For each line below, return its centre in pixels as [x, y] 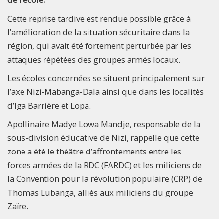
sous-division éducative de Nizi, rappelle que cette [103, 137]
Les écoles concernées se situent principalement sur [106, 78]
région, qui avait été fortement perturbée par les [99, 45]
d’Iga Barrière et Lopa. [49, 105]
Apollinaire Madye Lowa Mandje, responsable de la [104, 124]
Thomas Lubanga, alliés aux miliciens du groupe [100, 192]
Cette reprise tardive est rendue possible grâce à [99, 18]
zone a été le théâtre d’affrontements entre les [94, 151]
